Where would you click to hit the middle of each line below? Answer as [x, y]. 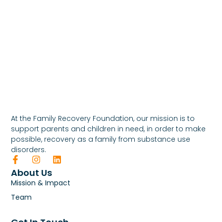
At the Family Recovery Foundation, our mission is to [103, 119]
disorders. [29, 150]
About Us [32, 173]
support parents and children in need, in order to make [109, 129]
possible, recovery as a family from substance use [101, 139]
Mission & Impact [41, 183]
